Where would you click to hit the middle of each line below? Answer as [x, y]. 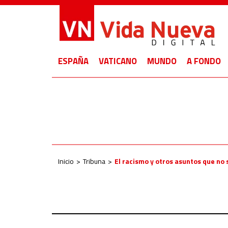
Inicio [66, 161]
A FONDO [204, 61]
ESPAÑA [73, 61]
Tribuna [94, 161]
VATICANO [118, 61]
